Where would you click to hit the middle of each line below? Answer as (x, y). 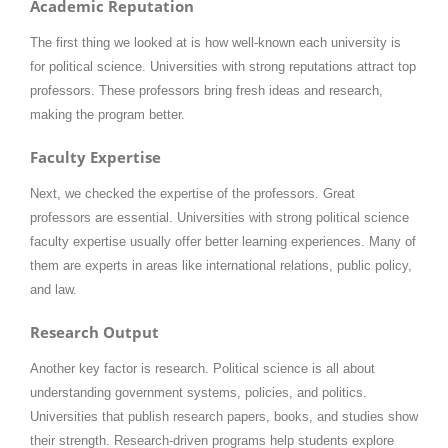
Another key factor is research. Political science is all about (202, 369)
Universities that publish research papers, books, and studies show (224, 417)
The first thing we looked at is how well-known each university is (215, 42)
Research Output (94, 331)
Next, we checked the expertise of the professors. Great (192, 193)
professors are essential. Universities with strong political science (219, 217)
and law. (53, 289)
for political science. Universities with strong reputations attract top (223, 66)
